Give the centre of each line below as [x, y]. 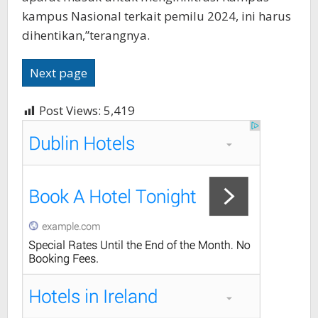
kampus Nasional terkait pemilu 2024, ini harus [157, 16]
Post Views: [70, 111]
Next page [59, 73]
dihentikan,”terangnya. [86, 35]
